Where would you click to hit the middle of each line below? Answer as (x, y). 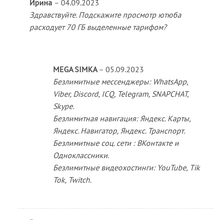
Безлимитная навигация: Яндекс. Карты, (122, 119)
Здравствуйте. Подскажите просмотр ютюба (105, 15)
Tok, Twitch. (72, 180)
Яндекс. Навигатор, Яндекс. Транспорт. (119, 131)
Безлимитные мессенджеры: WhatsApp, (120, 82)
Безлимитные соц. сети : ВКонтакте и (116, 143)
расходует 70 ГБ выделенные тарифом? (98, 27)
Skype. (63, 106)
